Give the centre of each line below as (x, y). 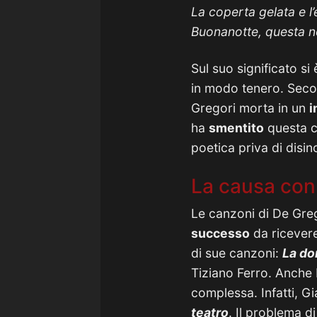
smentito (236, 128)
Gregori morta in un (250, 108)
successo (220, 233)
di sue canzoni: (237, 253)
